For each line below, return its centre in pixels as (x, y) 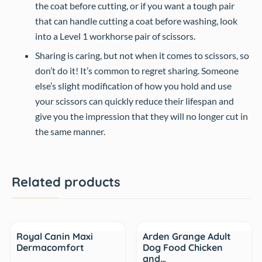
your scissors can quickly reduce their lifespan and (135, 101)
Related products (66, 182)
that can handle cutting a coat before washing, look (136, 21)
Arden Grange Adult (187, 236)
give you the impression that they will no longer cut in (142, 116)
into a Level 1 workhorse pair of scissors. (115, 36)
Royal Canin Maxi (55, 236)
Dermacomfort (50, 247)
